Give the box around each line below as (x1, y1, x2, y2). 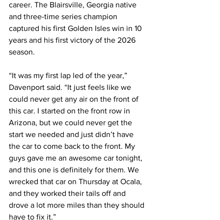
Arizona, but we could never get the (9, 118, 134, 127)
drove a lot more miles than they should (9, 201, 146, 210)
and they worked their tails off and (9, 189, 128, 198)
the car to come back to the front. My (9, 142, 137, 151)
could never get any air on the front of (9, 95, 140, 104)
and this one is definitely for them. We (9, 165, 141, 174)
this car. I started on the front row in (9, 107, 132, 115)
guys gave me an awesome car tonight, (9, 154, 144, 163)
